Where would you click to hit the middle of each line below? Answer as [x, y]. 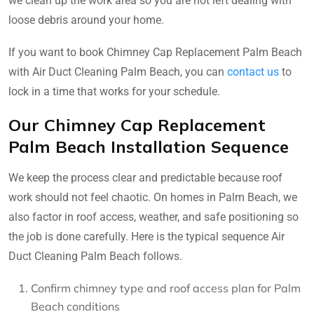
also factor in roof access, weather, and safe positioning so [153, 217]
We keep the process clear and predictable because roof [145, 177]
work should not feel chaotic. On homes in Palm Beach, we [153, 197]
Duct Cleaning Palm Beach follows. [95, 256]
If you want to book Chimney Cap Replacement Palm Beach [155, 52]
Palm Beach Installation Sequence [149, 146]
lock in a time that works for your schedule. [114, 91]
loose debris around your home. [86, 20]
